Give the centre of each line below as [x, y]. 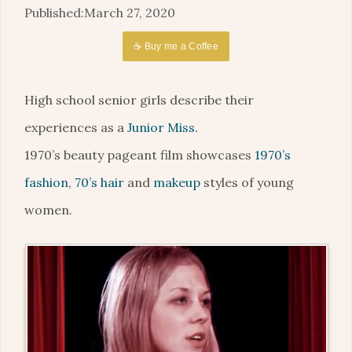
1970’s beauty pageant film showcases [139, 155]
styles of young [247, 182]
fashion [46, 182]
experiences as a [76, 127]
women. [48, 210]
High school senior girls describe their [139, 100]
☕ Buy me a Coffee [176, 46]
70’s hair [99, 182]
